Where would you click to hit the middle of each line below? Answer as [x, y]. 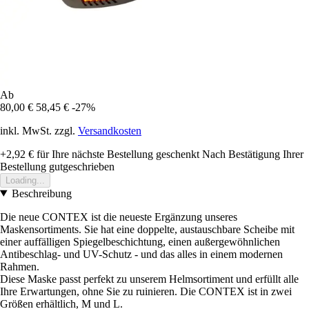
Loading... [25, 180]
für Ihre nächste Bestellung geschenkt [117, 154]
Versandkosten [110, 130]
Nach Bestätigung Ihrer [253, 154]
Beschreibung [41, 193]
